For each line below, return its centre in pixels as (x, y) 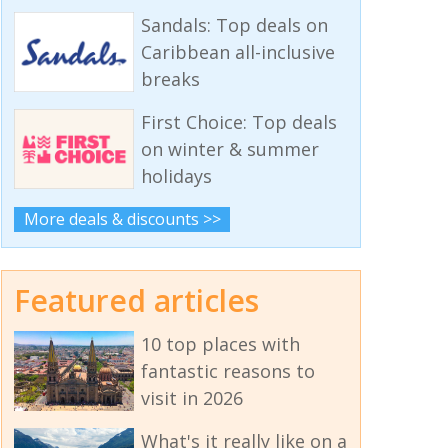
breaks (170, 79)
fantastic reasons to (227, 370)
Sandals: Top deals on (234, 25)
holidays (176, 176)
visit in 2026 (191, 397)
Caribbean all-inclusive (237, 52)
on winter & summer (229, 149)
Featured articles (136, 300)
